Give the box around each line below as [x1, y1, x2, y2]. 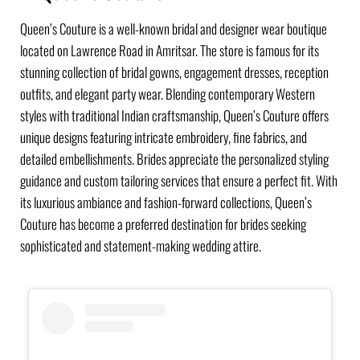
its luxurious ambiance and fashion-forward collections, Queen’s [20, 192, 312, 213]
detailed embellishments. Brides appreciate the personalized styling [20, 149, 329, 170]
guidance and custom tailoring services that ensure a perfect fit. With [20, 170, 337, 191]
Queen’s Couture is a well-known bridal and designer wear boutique [20, 18, 327, 39]
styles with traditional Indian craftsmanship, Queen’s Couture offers [20, 105, 329, 126]
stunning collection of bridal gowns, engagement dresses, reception [20, 62, 329, 83]
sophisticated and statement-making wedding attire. [20, 235, 261, 256]
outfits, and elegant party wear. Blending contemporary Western [20, 84, 315, 104]
